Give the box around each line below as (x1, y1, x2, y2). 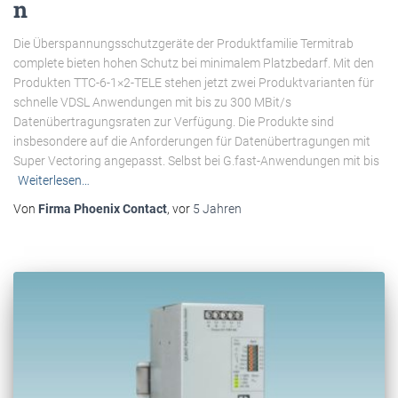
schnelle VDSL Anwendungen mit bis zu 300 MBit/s (13, 94, 291, 109)
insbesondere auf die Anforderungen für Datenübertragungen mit (13, 133, 370, 148)
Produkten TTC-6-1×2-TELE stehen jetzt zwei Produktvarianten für (13, 75, 374, 90)
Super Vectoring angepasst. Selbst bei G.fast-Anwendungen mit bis (13, 153, 379, 168)
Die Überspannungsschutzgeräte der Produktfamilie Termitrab (13, 36, 354, 51)
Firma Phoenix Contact (38, 201, 167, 216)
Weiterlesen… (18, 172, 90, 187)
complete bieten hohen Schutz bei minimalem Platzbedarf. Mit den (13, 55, 374, 70)
